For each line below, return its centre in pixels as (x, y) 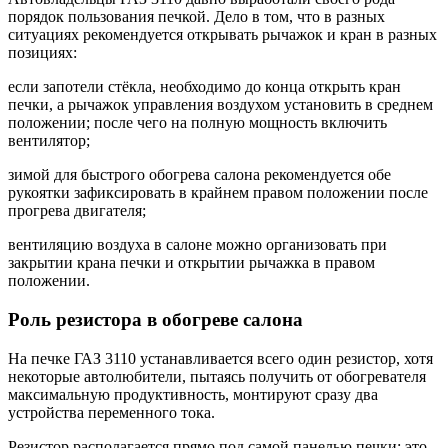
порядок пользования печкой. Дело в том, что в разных (196, 17)
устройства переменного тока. (111, 412)
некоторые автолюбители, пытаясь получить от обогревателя (217, 376)
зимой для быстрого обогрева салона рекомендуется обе (199, 175)
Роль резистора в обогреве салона (155, 319)
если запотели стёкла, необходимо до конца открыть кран (204, 87)
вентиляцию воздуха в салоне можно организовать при (197, 245)
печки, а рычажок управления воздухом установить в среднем (220, 105)
